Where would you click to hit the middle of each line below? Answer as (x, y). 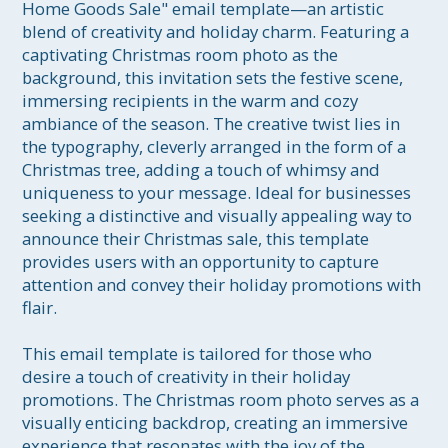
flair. (40, 308)
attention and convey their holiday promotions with (224, 285)
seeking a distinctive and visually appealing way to (219, 216)
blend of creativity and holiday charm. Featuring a (218, 32)
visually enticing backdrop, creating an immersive (217, 423)
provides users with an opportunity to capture (203, 262)
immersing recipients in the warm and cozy (192, 101)
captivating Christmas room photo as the (182, 55)
